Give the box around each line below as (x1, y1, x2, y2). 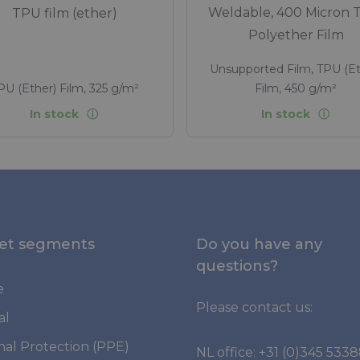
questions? (196, 257, 278, 276)
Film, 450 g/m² (255, 80, 337, 96)
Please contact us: (196, 300, 313, 316)
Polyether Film (247, 27, 344, 43)
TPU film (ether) (11, 5, 117, 21)
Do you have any (196, 235, 322, 254)
